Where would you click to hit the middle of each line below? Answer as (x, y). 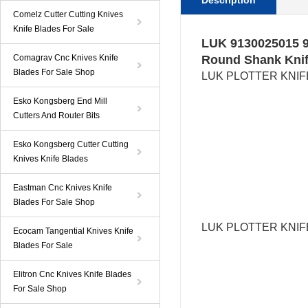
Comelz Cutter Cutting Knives (68, 14)
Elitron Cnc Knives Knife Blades (72, 274)
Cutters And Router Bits (56, 115)
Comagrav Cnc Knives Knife (66, 58)
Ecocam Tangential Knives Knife (73, 231)
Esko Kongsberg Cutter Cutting (71, 144)
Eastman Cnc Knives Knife (63, 188)
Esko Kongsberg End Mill (60, 101)
